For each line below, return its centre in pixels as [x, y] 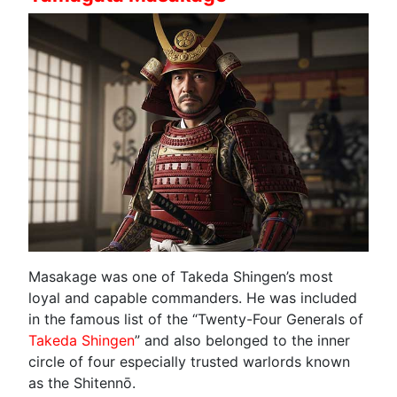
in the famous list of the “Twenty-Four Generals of [196, 319]
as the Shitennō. [82, 382]
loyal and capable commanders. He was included [193, 297]
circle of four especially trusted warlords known [189, 361]
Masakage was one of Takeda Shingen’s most [181, 276]
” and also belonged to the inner [242, 340]
